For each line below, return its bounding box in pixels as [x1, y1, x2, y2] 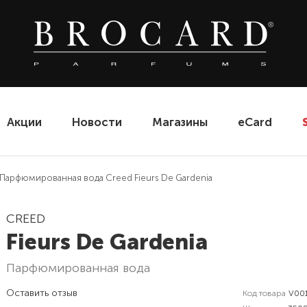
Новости [72, 114, 122, 129]
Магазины [152, 114, 208, 129]
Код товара [242, 288, 286, 298]
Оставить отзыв [6, 287, 78, 299]
